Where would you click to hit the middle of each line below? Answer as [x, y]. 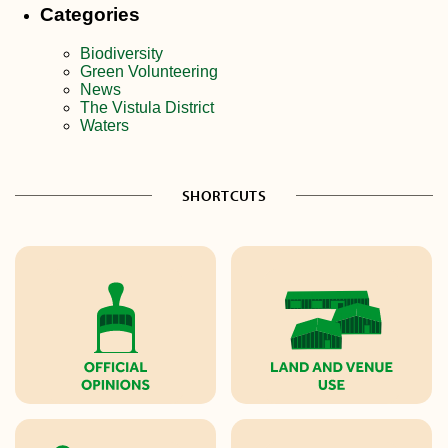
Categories [90, 14]
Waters [104, 125]
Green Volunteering [149, 71]
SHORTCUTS [224, 196]
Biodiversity [121, 53]
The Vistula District [147, 107]
